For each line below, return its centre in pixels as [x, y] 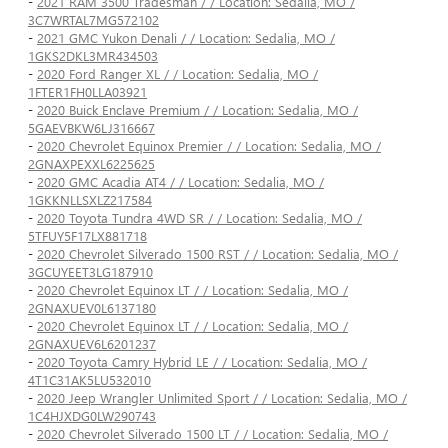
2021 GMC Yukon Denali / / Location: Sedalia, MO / [186, 38]
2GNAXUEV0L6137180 [92, 308]
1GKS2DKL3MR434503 [93, 56]
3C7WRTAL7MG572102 [93, 20]
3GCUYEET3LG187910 [90, 272]
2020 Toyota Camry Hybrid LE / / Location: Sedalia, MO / [202, 362]
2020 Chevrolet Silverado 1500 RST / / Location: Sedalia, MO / [217, 254]
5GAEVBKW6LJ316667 [91, 128]
